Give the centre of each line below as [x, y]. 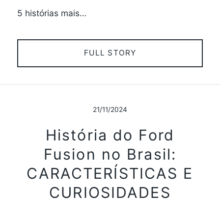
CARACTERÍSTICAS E [110, 174]
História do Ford [110, 135]
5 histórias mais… [52, 13]
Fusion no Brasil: [110, 154]
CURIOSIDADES [110, 193]
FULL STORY [110, 53]
